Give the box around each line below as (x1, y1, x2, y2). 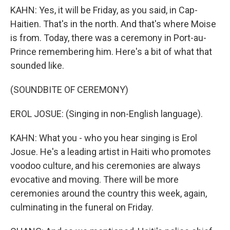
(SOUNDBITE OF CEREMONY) (10, 84, 128, 95)
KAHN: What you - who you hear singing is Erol (10, 132, 197, 143)
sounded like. (10, 60, 64, 71)
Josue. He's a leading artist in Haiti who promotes (10, 146, 211, 157)
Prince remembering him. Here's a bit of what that (10, 46, 212, 57)
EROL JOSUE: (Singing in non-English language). (10, 108, 203, 119)
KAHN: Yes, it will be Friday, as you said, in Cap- (10, 5, 198, 15)
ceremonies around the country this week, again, (10, 188, 207, 199)
